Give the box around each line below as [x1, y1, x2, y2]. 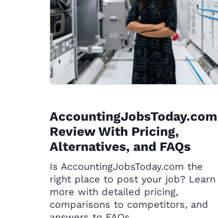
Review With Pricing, [50, 124, 179, 139]
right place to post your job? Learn [50, 173, 216, 185]
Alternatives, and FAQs [50, 139, 191, 154]
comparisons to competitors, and [50, 199, 208, 210]
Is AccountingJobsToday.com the [50, 161, 203, 172]
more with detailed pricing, [50, 186, 178, 198]
